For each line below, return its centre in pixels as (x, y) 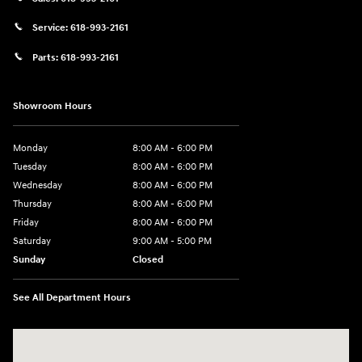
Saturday (32, 241)
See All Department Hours (72, 297)
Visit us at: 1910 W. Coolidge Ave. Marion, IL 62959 (135, 337)
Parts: (46, 58)
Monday (30, 148)
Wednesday (38, 185)
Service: (51, 28)
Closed (148, 259)
